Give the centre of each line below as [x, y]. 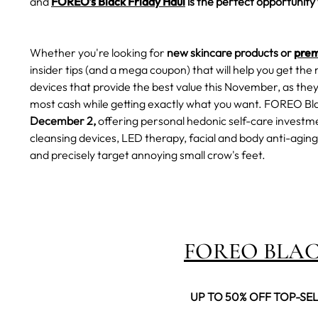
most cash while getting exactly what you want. [147, 104]
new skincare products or [230, 53]
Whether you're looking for [98, 53]
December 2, [63, 121]
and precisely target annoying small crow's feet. [149, 155]
